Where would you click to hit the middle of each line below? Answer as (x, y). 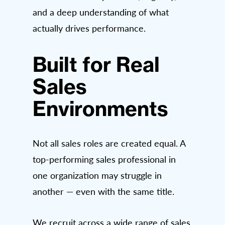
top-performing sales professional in (104, 159)
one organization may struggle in (97, 175)
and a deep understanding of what (101, 12)
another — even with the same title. (103, 191)
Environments (100, 108)
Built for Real (96, 64)
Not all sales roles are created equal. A (109, 143)
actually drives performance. (89, 28)
